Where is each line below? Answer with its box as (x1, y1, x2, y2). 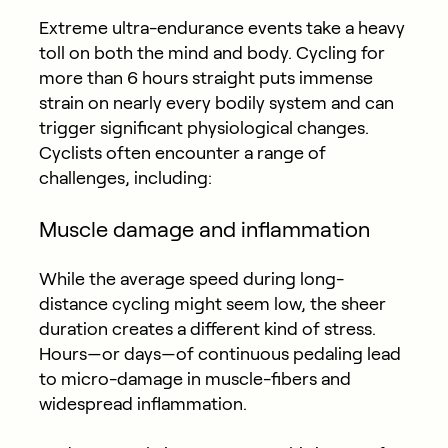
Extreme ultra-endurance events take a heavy (38, 18, 405, 39)
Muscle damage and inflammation (38, 217, 370, 242)
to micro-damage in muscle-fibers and (38, 369, 351, 390)
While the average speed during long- (38, 269, 344, 290)
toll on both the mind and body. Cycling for (38, 43, 385, 64)
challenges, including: (38, 168, 212, 189)
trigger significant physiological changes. (38, 118, 369, 139)
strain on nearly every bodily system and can (38, 93, 394, 114)
